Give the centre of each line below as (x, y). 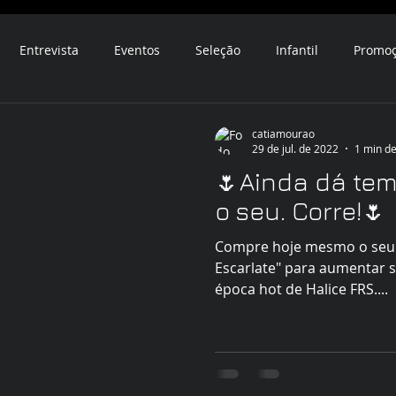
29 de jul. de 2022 (295, 148)
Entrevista (49, 49)
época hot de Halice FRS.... (301, 289)
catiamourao (283, 133)
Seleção (218, 49)
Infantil (297, 49)
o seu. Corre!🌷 (301, 211)
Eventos (137, 49)
